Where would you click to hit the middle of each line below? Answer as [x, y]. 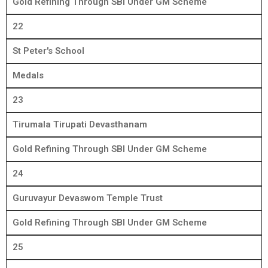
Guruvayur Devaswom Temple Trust [88, 198]
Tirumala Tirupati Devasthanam [80, 125]
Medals [28, 76]
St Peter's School [48, 51]
